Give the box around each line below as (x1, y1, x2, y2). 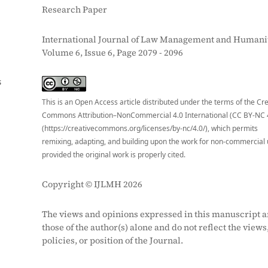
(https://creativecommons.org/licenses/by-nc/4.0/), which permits (42, 123, 258, 133)
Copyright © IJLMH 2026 (42, 178, 142, 190)
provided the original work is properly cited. (42, 150, 185, 160)
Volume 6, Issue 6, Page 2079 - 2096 (42, 47, 183, 59)
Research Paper (42, 4, 107, 16)
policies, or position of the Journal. (42, 234, 183, 246)
